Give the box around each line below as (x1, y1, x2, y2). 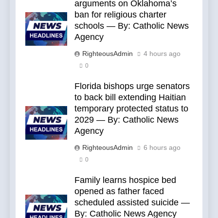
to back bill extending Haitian (74, 92, 186, 103)
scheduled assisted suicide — (74, 198, 190, 208)
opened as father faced (74, 186, 164, 197)
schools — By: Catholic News (74, 21, 189, 31)
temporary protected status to (74, 104, 188, 114)
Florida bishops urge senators (74, 81, 190, 91)
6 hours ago (144, 144, 181, 152)
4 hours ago (144, 50, 181, 58)
